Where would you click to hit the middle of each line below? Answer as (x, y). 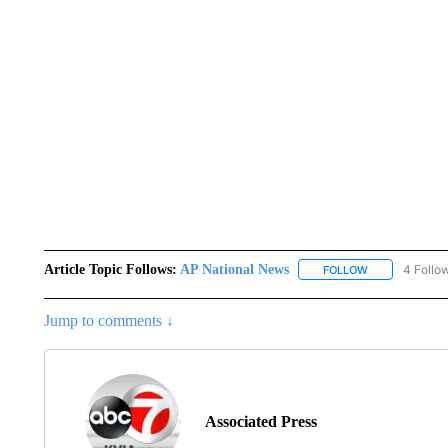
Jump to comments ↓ (108, 320)
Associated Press (260, 421)
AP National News (234, 269)
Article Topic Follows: (110, 269)
